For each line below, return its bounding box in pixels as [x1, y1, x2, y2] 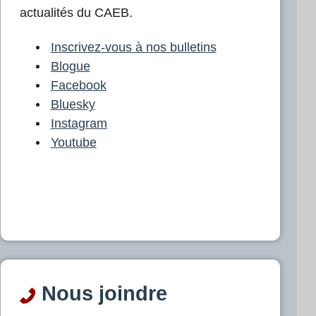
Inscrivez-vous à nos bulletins [50, 39, 217, 54]
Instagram [50, 116, 107, 130]
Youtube [50, 135, 97, 150]
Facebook [50, 78, 107, 92]
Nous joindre [36, 282, 167, 305]
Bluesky [50, 97, 95, 111]
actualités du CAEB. [20, 5, 133, 20]
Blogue [50, 59, 90, 73]
